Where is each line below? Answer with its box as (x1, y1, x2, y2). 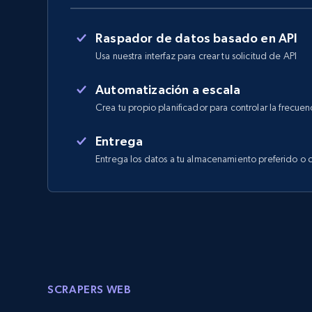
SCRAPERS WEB (47, 283, 132, 295)
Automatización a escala (95, 82, 241, 97)
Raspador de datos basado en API (95, 31, 298, 45)
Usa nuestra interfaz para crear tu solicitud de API (95, 50, 297, 61)
